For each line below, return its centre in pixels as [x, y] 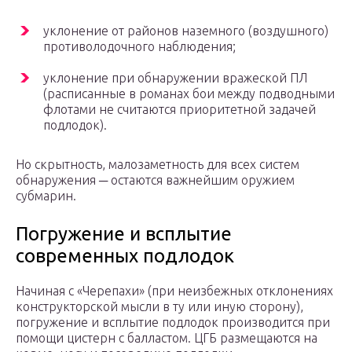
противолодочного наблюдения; [139, 47]
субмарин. [46, 196]
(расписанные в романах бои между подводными [189, 94]
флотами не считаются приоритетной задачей [180, 110]
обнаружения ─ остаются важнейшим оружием [155, 180]
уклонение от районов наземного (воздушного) [186, 31]
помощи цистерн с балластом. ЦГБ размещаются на [167, 338]
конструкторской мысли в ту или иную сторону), [159, 307]
